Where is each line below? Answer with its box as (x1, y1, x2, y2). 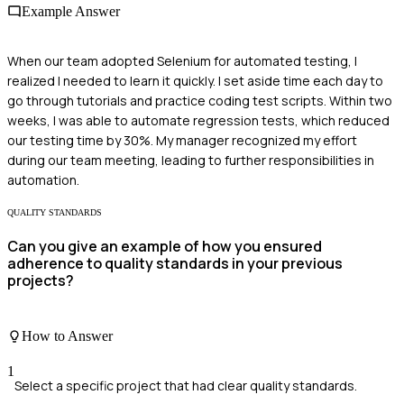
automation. (7, 171, 79, 189)
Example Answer (22, 3, 120, 19)
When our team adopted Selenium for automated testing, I (7, 52, 357, 70)
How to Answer (22, 327, 113, 344)
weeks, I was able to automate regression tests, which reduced (7, 112, 390, 130)
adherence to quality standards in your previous (7, 253, 343, 274)
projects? (7, 271, 74, 291)
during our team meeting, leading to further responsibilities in (7, 151, 374, 170)
